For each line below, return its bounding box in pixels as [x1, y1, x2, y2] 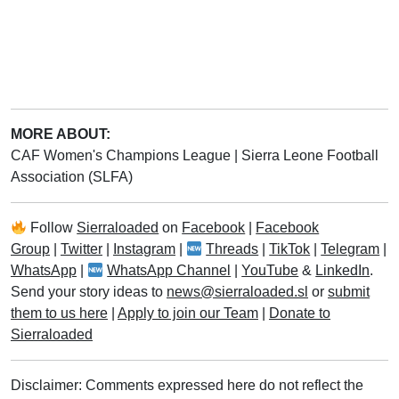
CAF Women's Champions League [11, 148, 234, 164]
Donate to [269, 305, 330, 322]
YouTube [241, 263, 299, 279]
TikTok [269, 241, 311, 257]
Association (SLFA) [11, 169, 133, 185]
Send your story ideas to [11, 284, 167, 300]
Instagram [113, 241, 175, 257]
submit [328, 284, 370, 300]
